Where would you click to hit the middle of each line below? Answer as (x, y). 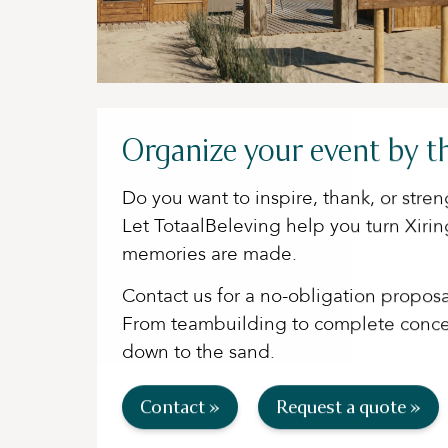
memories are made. (209, 253)
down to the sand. (198, 351)
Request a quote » (348, 406)
